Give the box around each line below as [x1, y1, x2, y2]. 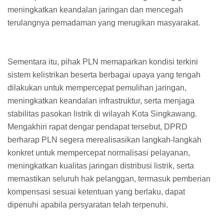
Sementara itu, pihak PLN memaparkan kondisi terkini [7, 57, 198, 66]
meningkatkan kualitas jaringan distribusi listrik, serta [7, 161, 194, 170]
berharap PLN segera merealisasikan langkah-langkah [7, 135, 201, 144]
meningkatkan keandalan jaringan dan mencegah [7, 5, 183, 14]
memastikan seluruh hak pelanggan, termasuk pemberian [7, 174, 210, 183]
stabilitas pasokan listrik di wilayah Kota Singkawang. [7, 109, 197, 118]
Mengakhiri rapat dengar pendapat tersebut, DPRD [7, 122, 187, 131]
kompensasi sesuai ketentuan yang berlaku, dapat [7, 187, 185, 196]
